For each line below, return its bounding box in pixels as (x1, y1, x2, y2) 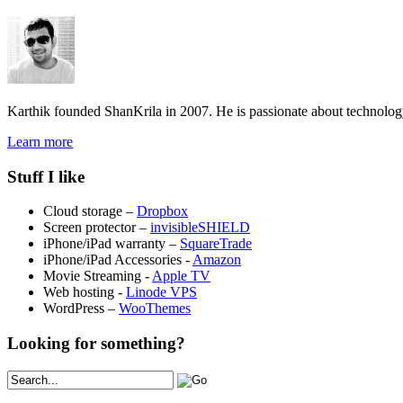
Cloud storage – (43, 203, 137, 219)
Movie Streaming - (43, 268, 152, 284)
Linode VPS (126, 284, 197, 300)
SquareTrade (180, 236, 252, 252)
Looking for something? (7, 333, 185, 353)
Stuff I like (7, 166, 85, 186)
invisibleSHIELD (150, 219, 250, 236)
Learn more (7, 133, 73, 149)
